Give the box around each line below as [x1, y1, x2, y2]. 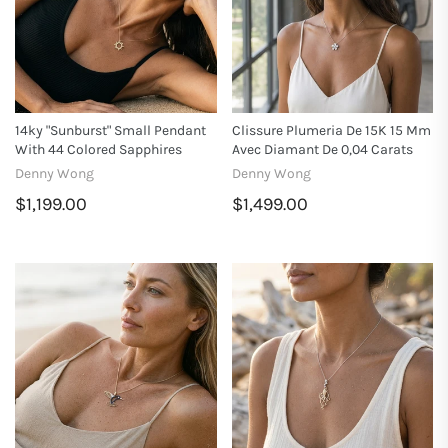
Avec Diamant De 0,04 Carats [231, 140, 413, 158]
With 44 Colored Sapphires [15, 140, 182, 158]
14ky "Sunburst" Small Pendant [15, 121, 206, 139]
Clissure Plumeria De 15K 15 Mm [231, 121, 431, 139]
